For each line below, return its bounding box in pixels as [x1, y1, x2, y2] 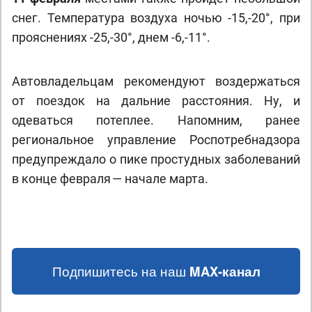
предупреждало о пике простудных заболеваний [12, 152, 300, 166]
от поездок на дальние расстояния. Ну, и [12, 93, 300, 108]
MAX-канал [189, 262, 260, 281]
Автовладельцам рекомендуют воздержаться [12, 74, 300, 88]
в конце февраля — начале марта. [12, 171, 208, 186]
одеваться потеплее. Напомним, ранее [12, 113, 300, 127]
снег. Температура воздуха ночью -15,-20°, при [12, 10, 300, 25]
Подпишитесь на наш [52, 262, 189, 280]
